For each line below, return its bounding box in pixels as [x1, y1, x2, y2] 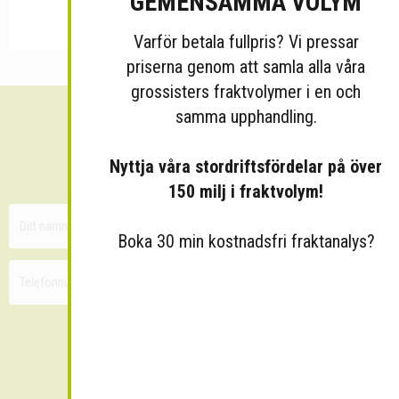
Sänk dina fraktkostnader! [91, 124, 308, 148]
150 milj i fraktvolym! [168, 181, 323, 202]
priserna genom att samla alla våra [126, 56, 365, 77]
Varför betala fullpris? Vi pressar [133, 31, 359, 53]
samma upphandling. [175, 106, 317, 127]
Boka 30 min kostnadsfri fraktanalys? [117, 231, 375, 252]
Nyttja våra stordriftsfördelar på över [110, 156, 382, 177]
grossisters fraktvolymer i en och [131, 81, 361, 102]
